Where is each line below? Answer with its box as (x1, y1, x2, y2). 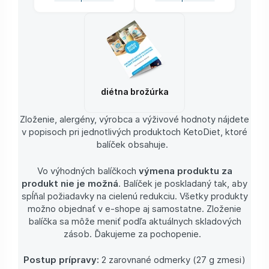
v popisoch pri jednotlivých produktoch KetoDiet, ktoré (22, 125, 247, 138)
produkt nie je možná (22, 177, 118, 189)
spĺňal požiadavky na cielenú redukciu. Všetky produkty (21, 189, 248, 202)
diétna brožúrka (100, 86, 169, 98)
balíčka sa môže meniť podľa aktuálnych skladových (28, 214, 241, 227)
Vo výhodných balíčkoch (37, 164, 139, 177)
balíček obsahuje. (96, 138, 173, 151)
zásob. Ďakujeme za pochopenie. (63, 227, 206, 240)
